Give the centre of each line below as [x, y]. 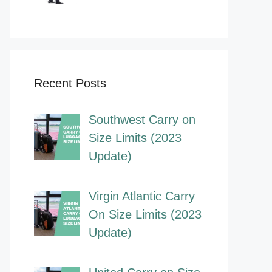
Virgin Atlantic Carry [142, 196]
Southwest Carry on [142, 120]
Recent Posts [70, 83]
